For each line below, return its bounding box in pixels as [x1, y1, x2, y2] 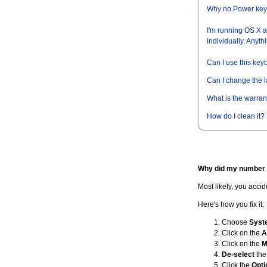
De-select [222, 250, 254, 259]
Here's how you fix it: [198, 200, 264, 209]
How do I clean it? [207, 112, 265, 120]
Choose [222, 218, 249, 226]
